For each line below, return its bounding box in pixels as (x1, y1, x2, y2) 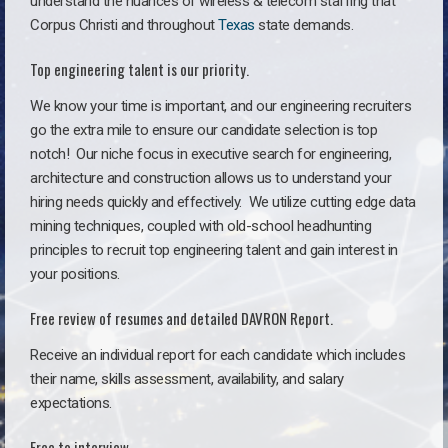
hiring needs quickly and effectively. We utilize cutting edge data (30, 192, 416, 211)
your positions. (30, 264, 120, 283)
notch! (30, 144, 76, 163)
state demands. (254, 16, 353, 34)
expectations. (30, 393, 112, 412)
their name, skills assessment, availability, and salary (30, 369, 344, 388)
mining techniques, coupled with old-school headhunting (30, 216, 371, 235)
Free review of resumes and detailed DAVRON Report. (30, 306, 333, 329)
